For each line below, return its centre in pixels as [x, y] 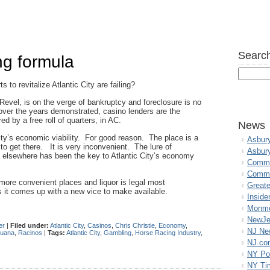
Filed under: [30, 225]
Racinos [30, 233]
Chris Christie [135, 225]
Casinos [99, 225]
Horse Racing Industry [168, 233]
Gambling [118, 233]
